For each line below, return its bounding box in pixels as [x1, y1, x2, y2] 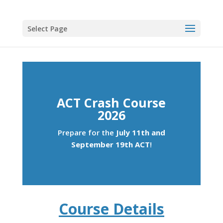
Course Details [58, 199, 164, 219]
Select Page [27, 24, 67, 33]
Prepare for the [57, 127, 116, 137]
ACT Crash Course [57, 94, 166, 111]
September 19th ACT [71, 139, 150, 149]
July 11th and [115, 127, 165, 137]
